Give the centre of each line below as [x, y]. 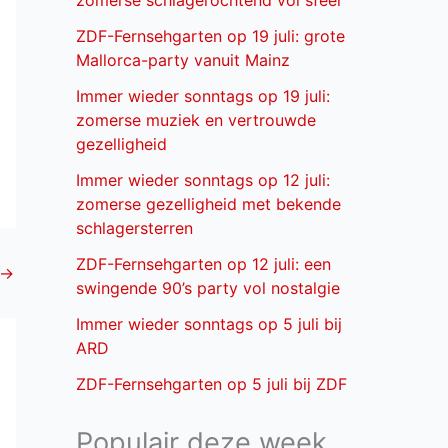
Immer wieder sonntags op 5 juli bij [209, 324]
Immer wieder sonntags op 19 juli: [203, 96]
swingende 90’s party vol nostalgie [208, 288]
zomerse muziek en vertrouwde [196, 120]
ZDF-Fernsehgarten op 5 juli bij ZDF [211, 384]
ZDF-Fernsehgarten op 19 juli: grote [210, 36]
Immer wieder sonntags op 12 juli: [203, 180]
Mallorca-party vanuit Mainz [183, 60]
